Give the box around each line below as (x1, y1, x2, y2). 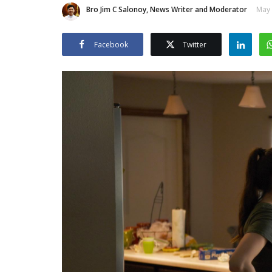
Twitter (183, 39, 206, 50)
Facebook (94, 39, 128, 50)
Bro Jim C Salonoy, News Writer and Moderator (86, 4, 247, 15)
